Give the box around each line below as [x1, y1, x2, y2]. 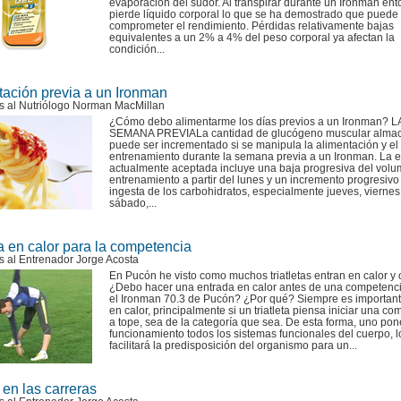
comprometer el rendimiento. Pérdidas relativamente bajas [109, 20, 394, 32]
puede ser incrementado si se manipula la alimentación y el [109, 139, 398, 151]
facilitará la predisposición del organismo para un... [109, 339, 357, 352]
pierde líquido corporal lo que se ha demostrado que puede [109, 8, 398, 21]
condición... [109, 43, 165, 55]
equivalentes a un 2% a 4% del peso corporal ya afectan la [109, 31, 395, 44]
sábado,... [109, 197, 157, 209]
